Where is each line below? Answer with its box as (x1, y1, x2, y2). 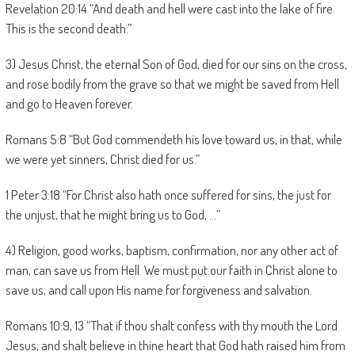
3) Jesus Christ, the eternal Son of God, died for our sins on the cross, (5, 55, 347, 72)
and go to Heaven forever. (5, 95, 133, 112)
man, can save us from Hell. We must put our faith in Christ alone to (5, 261, 338, 278)
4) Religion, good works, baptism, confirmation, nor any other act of (5, 242, 338, 258)
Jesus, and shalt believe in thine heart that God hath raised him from (5, 337, 345, 353)
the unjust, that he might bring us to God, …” (5, 206, 220, 223)
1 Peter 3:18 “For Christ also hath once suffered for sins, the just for (5, 186, 331, 203)
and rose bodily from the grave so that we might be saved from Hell (5, 75, 339, 92)
